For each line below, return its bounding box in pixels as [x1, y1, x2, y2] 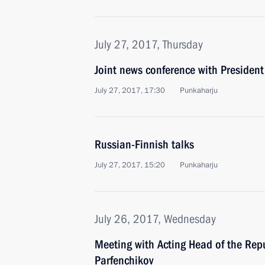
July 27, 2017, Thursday [95, 37, 203, 51]
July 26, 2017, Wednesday [95, 212, 216, 226]
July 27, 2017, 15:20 [95, 160, 165, 170]
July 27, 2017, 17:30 [95, 85, 165, 96]
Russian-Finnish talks [95, 137, 194, 151]
